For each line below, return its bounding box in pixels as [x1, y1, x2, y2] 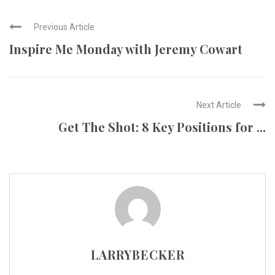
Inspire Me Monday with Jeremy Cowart [9, 40, 242, 57]
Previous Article [34, 21, 95, 32]
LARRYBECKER [90, 246, 185, 263]
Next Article [196, 99, 241, 110]
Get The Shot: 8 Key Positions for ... [58, 118, 266, 135]
